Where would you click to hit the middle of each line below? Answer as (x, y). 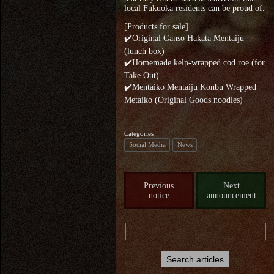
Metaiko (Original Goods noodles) (183, 100)
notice (159, 195)
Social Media (147, 145)
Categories (139, 133)
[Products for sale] (156, 27)
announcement (231, 195)
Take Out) (141, 76)
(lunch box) (144, 51)
